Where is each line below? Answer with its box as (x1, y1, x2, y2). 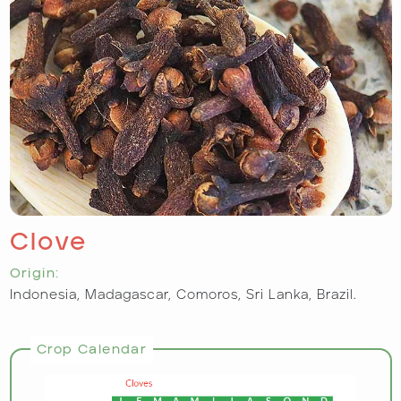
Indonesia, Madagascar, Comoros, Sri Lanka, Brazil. (9, 287, 357, 302)
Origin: (9, 266, 60, 281)
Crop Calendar (36, 342, 148, 357)
